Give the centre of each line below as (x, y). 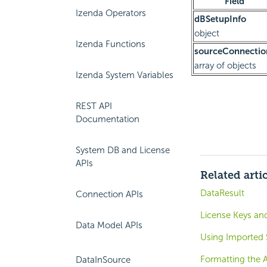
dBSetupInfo (220, 19)
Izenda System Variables (125, 75)
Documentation (108, 119)
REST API (94, 106)
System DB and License (123, 150)
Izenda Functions (111, 44)
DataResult (222, 193)
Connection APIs (109, 194)
